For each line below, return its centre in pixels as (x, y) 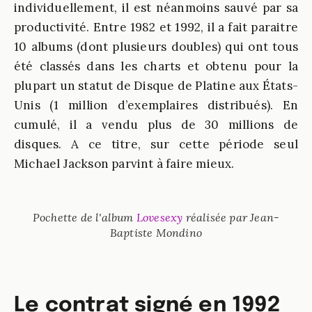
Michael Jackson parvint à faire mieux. (126, 164)
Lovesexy (159, 217)
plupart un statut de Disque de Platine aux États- (156, 86)
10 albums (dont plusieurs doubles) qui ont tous (156, 47)
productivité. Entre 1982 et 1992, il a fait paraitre (156, 27)
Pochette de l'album (84, 217)
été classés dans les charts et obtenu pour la (156, 66)
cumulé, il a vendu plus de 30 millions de (156, 125)
